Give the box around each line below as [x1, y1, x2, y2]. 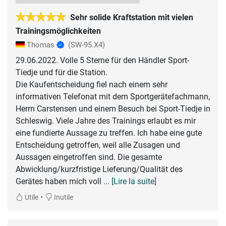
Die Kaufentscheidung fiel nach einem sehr [16, 79, 167, 89]
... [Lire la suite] [103, 176, 156, 186]
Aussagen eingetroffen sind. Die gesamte [16, 152, 162, 162]
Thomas [25, 40, 56, 49]
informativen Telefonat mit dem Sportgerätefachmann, [16, 91, 210, 101]
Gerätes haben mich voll [16, 176, 103, 186]
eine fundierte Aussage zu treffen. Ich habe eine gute [16, 128, 202, 138]
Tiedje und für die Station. [16, 67, 107, 77]
